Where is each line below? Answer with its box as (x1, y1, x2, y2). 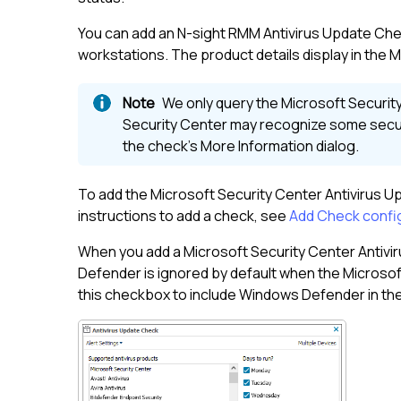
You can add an (78, 23, 177, 44)
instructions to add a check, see (78, 206, 289, 226)
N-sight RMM (177, 23, 260, 44)
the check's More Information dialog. (123, 136, 359, 157)
